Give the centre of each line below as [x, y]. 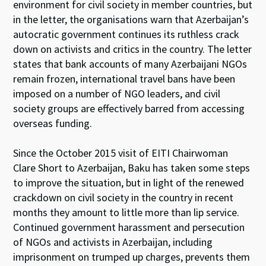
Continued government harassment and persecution [129, 227]
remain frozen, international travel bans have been [124, 78]
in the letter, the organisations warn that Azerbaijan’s [131, 19]
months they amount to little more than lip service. [126, 212]
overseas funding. [53, 123]
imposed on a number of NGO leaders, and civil [117, 93]
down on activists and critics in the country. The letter [133, 49]
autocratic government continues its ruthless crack [126, 34]
